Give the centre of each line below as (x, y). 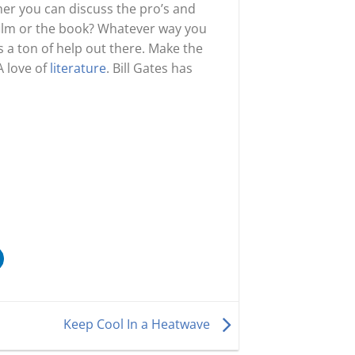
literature (78, 68)
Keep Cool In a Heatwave (138, 324)
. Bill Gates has (149, 68)
